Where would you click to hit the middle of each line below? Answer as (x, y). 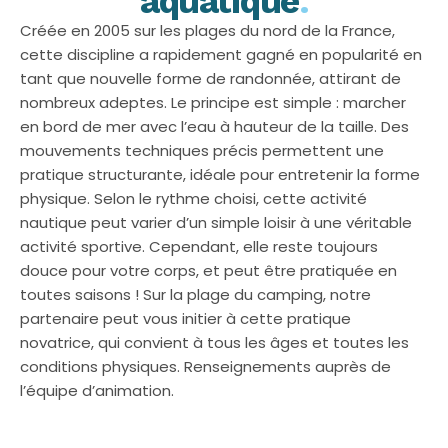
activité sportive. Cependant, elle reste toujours (199, 246)
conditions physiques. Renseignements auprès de (205, 366)
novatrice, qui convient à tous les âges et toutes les (214, 342)
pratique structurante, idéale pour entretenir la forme (220, 174)
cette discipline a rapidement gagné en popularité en (221, 54)
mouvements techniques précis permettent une (202, 150)
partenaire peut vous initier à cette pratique (185, 318)
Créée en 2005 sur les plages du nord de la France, (207, 30)
